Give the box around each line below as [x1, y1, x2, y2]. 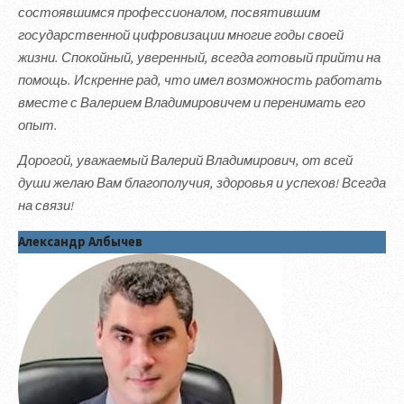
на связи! [18, 197, 74, 215]
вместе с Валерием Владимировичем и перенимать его [18, 94, 365, 111]
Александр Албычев [18, 233, 142, 250]
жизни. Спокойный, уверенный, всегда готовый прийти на [18, 49, 381, 66]
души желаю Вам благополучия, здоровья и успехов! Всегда [18, 175, 386, 192]
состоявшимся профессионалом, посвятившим [18, 4, 320, 21]
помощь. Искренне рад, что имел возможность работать [18, 71, 382, 88]
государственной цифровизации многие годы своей [18, 26, 344, 43]
